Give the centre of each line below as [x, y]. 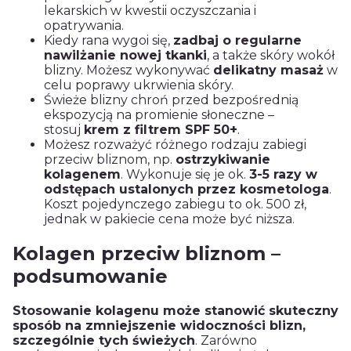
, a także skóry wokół [271, 56]
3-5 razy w [283, 175]
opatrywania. [84, 26]
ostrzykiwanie [223, 160]
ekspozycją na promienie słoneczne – [159, 115]
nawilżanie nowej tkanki [125, 56]
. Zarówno [226, 341]
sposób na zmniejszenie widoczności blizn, [159, 326]
